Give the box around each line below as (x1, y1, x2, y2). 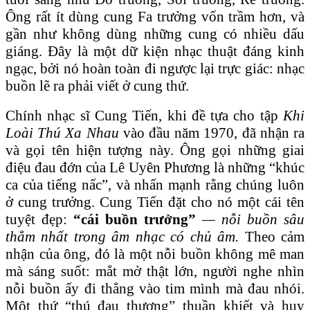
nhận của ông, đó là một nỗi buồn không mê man (6, 245, 304, 262)
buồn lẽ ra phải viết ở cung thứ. (6, 77, 189, 94)
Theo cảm (244, 228, 305, 245)
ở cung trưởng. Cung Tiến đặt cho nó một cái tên (6, 193, 304, 210)
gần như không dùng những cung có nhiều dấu (6, 25, 304, 42)
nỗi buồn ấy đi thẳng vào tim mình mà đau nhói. (6, 280, 304, 297)
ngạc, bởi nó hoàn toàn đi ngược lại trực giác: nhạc (6, 60, 304, 77)
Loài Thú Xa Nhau (6, 124, 119, 141)
